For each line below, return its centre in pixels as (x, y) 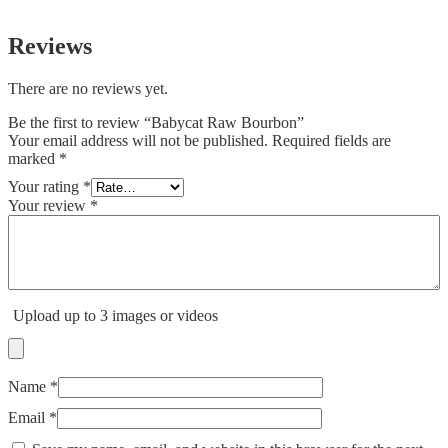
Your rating (45, 187)
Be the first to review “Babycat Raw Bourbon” (156, 123)
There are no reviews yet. (88, 89)
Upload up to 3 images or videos (115, 316)
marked (33, 159)
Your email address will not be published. (138, 141)
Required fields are (331, 141)
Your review (49, 206)
